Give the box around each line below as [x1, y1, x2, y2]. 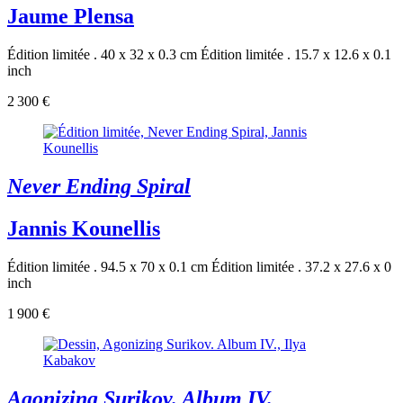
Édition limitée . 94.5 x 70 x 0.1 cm [7, 259, 208, 275]
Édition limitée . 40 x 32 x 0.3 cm [7, 47, 197, 63]
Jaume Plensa [7, 4, 134, 29]
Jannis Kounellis [7, 217, 160, 241]
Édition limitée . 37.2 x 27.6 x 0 [211, 259, 391, 275]
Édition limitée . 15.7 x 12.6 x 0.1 [201, 47, 391, 63]
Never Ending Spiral [7, 175, 191, 199]
